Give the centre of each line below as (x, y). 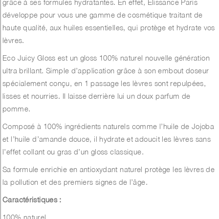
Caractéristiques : (33, 200)
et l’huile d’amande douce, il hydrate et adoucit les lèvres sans (107, 139)
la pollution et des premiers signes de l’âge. (75, 182)
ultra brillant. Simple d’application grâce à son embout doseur (106, 71)
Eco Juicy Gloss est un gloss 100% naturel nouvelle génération (106, 58)
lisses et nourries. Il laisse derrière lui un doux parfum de (97, 96)
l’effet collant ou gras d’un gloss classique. (73, 152)
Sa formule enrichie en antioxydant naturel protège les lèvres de (109, 169)
